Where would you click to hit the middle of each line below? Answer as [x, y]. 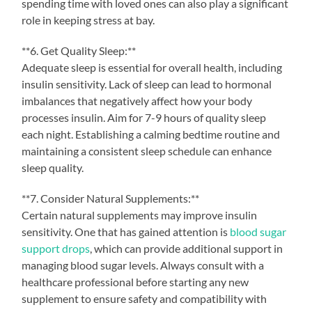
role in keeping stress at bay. [88, 19]
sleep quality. [53, 167]
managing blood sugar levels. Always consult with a [143, 265]
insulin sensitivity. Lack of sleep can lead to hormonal [147, 84]
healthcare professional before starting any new [135, 281]
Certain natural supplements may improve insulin [140, 214]
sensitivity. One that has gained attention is [126, 231]
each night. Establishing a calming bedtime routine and [151, 134]
